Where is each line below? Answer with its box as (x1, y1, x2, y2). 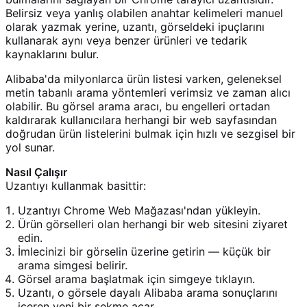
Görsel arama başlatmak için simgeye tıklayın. (18, 271, 255, 286)
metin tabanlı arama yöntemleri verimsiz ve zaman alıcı (5, 85, 291, 99)
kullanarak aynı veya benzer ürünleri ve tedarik (5, 33, 247, 47)
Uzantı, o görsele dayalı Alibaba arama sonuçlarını (18, 285, 278, 299)
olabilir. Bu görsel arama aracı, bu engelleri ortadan (5, 99, 270, 113)
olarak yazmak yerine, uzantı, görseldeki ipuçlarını (5, 19, 265, 34)
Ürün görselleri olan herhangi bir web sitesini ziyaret (18, 217, 288, 231)
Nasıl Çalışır (5, 164, 67, 179)
